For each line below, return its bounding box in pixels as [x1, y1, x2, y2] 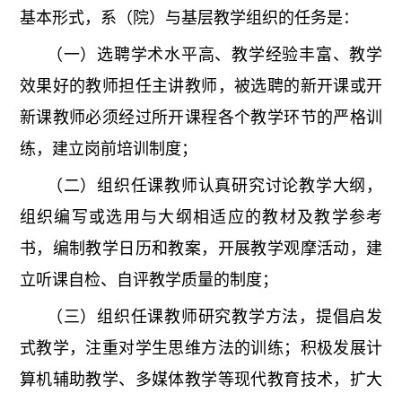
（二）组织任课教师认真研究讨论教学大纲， [46, 177, 383, 196]
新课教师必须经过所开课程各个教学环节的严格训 [19, 109, 383, 127]
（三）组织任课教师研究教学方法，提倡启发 [46, 308, 383, 327]
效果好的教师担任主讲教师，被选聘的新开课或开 [19, 77, 383, 96]
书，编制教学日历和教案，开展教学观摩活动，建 [19, 240, 383, 258]
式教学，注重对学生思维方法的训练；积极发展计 [19, 339, 383, 358]
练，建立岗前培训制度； [19, 140, 197, 159]
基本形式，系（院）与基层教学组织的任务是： [19, 9, 359, 28]
